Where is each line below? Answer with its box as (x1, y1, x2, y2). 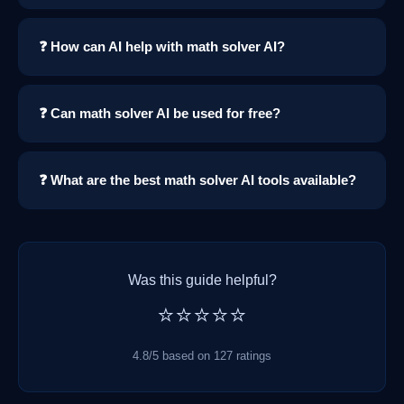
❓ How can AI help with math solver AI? (39, 39, 285, 55)
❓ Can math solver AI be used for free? (39, 106, 280, 122)
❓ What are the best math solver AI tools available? (39, 172, 356, 188)
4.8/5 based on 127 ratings (133, 349, 271, 363)
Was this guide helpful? (127, 272, 277, 289)
